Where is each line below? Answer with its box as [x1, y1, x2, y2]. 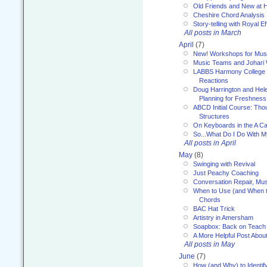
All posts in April [184, 139, 236, 148]
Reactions [199, 77, 228, 85]
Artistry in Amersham [193, 214, 253, 222]
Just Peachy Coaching [193, 169, 259, 177]
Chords [199, 196, 221, 204]
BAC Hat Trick [193, 205, 235, 213]
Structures [199, 113, 229, 120]
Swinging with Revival [193, 160, 255, 168]
